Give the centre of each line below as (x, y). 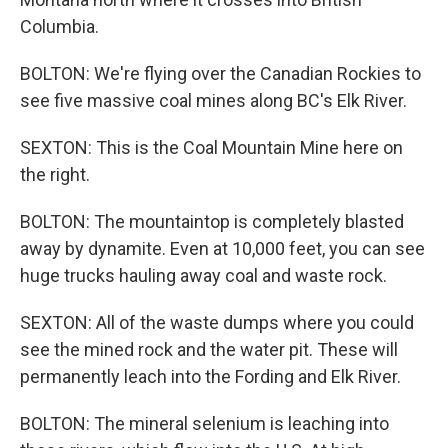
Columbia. (59, 26)
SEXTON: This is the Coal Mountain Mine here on (211, 147)
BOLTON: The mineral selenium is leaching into (204, 423)
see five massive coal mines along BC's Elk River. (213, 100)
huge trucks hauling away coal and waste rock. (203, 275)
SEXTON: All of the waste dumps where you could (217, 322)
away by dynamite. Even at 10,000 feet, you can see (222, 248)
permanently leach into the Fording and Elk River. (210, 376)
